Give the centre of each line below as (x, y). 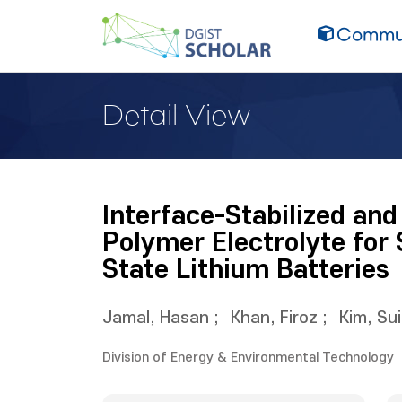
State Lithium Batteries (246, 270)
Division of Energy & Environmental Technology (248, 358)
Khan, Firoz (274, 318)
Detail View (177, 116)
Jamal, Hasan (156, 318)
